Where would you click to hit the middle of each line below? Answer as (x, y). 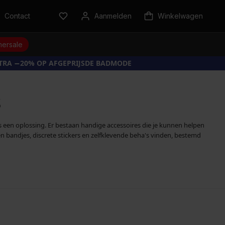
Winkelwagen (180, 16)
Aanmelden (113, 16)
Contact (17, 16)
